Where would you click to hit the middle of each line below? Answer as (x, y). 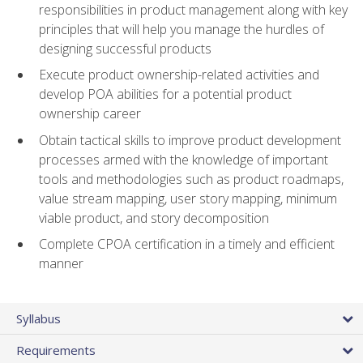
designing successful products (125, 48)
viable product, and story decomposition (154, 218)
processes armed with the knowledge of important (184, 159)
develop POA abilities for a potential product (165, 94)
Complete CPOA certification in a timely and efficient (187, 244)
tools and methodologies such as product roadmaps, (191, 179)
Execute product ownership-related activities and (179, 75)
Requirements (56, 350)
